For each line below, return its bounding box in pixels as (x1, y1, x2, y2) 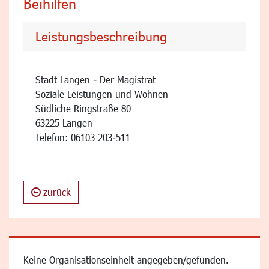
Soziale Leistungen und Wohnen (35, 88, 168, 100)
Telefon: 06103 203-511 (35, 131, 130, 143)
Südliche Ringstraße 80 (35, 102, 131, 114)
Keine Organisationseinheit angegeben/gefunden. (23, 253, 229, 265)
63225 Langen (35, 116, 92, 128)
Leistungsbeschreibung (35, 28, 167, 44)
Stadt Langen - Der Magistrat (35, 73, 156, 85)
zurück (43, 186, 71, 198)
